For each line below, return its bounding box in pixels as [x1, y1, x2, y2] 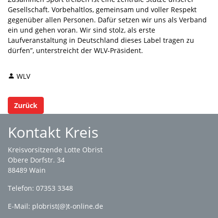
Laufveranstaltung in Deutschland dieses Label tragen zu [8, 35, 194, 45]
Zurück [14, 100, 37, 110]
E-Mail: [8, 201, 32, 211]
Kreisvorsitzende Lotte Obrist [8, 145, 103, 154]
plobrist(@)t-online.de [32, 201, 103, 211]
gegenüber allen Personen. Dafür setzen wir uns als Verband [8, 15, 207, 24]
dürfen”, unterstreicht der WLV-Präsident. [8, 45, 145, 55]
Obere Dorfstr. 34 [8, 155, 65, 164]
